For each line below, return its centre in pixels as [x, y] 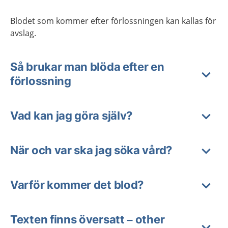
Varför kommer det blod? [77, 185]
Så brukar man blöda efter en [87, 67]
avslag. [23, 33]
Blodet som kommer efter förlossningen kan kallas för [113, 21]
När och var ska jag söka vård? [91, 150]
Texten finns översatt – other [88, 219]
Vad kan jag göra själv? [72, 116]
